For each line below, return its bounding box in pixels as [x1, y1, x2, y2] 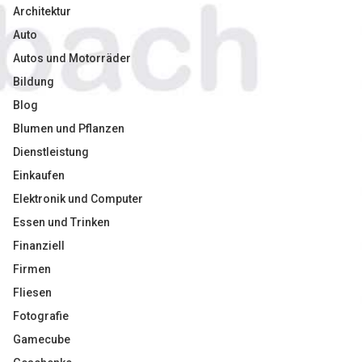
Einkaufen [13, 169, 65, 182]
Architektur [13, 5, 71, 18]
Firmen [13, 263, 51, 276]
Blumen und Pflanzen [13, 122, 124, 135]
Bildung [13, 75, 54, 88]
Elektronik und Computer [13, 192, 143, 205]
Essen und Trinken [13, 216, 110, 229]
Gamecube [13, 333, 70, 346]
